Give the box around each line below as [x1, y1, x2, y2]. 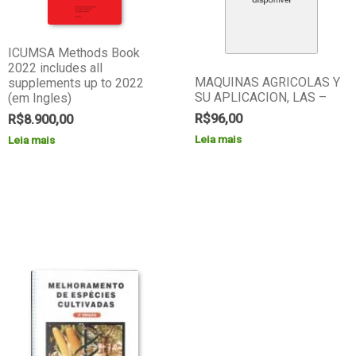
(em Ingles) [7, 91, 72, 106]
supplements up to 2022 [7, 75, 144, 91]
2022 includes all [7, 60, 103, 76]
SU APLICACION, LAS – [195, 90, 327, 106]
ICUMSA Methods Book [7, 45, 140, 61]
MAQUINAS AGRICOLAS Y [195, 75, 341, 91]
